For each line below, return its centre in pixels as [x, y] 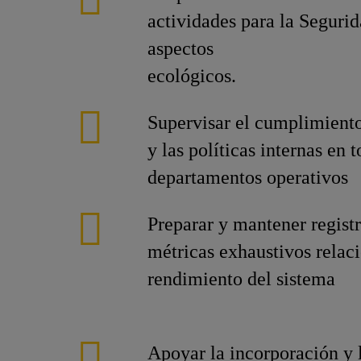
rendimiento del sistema [241, 279]
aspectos [180, 48]
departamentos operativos [248, 177]
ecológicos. [192, 76]
